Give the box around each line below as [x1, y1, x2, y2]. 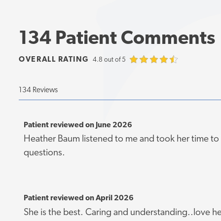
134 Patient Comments [19, 29, 216, 49]
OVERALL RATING [19, 56, 89, 64]
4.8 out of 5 [92, 57, 126, 64]
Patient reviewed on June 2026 [23, 121, 132, 129]
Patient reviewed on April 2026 [23, 194, 134, 203]
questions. [23, 148, 65, 158]
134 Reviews [19, 86, 58, 94]
